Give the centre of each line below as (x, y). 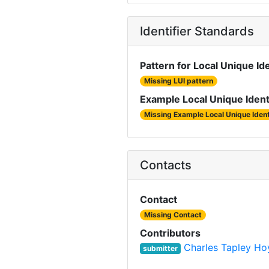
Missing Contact (173, 215)
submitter (160, 249)
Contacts (166, 165)
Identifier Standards (197, 32)
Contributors (170, 233)
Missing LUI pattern (179, 81)
